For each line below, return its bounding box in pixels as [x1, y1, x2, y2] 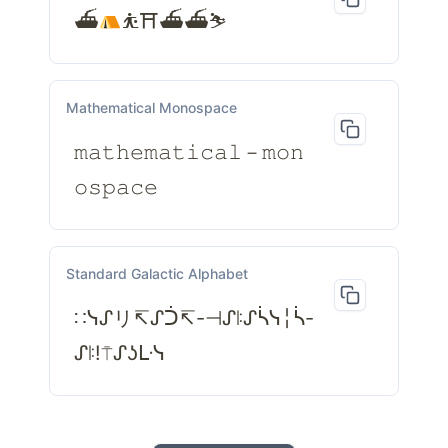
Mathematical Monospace [66, 99, 237, 117]
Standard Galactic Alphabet [66, 265, 248, 283]
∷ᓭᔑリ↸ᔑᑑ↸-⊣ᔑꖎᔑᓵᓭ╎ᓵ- [74, 306, 314, 331]
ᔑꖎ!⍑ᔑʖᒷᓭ [74, 341, 165, 366]
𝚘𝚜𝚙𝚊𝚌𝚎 [74, 175, 158, 200]
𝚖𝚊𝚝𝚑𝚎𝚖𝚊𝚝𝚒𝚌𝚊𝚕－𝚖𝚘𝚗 [74, 140, 304, 165]
